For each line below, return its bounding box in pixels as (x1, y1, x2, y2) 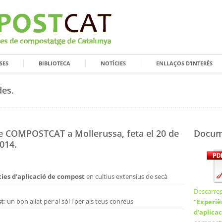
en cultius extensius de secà (85, 172, 167, 181)
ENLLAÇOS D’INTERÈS (156, 59, 213, 67)
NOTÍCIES (101, 59, 126, 67)
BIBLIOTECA (39, 59, 70, 67)
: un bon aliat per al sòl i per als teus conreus (4, 197, 133, 206)
